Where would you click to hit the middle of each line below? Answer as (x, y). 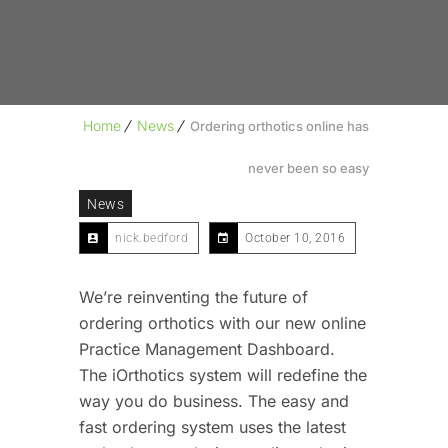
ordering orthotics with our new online (222, 322)
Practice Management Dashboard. (207, 348)
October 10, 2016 (295, 237)
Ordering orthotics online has (279, 125)
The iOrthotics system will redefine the (223, 374)
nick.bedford (151, 237)
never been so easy (308, 167)
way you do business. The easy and (214, 400)
